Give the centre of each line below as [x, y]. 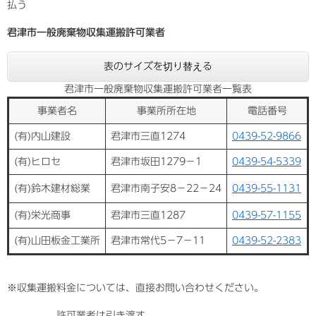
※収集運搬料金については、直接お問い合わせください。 [135, 287]
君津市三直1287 [148, 215]
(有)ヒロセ [37, 161]
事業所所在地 [166, 110]
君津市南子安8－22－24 [166, 188]
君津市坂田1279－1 [156, 161]
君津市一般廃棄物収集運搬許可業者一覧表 [158, 89]
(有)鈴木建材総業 [52, 188]
